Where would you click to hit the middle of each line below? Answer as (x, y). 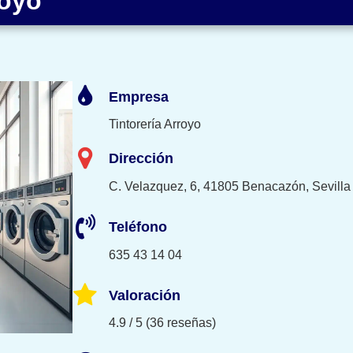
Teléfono (138, 227)
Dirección (141, 158)
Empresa (139, 97)
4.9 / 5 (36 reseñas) (162, 323)
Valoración (145, 295)
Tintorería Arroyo (155, 124)
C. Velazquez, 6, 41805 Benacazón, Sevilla (230, 186)
